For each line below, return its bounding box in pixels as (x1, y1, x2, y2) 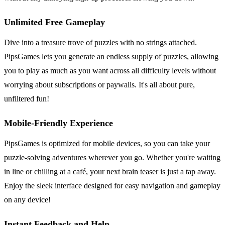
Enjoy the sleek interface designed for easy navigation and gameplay (4, 181, 220, 190)
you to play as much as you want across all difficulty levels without (4, 66, 216, 75)
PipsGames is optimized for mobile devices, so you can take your (4, 139, 210, 148)
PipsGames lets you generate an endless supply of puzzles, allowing (4, 52, 218, 61)
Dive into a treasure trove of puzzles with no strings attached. (4, 38, 197, 47)
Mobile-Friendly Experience (4, 118, 113, 128)
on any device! (4, 195, 51, 204)
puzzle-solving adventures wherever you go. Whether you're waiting (4, 153, 220, 162)
